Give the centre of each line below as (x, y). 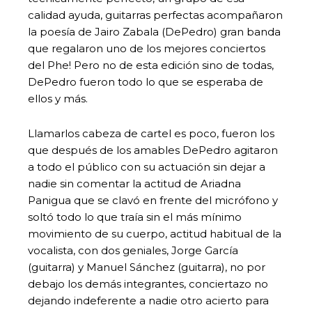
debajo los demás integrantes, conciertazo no (148, 283)
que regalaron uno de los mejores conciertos (147, 48)
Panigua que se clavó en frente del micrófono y (153, 200)
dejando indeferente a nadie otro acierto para (148, 300)
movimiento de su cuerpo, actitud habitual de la (155, 233)
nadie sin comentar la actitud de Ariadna (134, 183)
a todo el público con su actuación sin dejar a (147, 166)
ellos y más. (58, 98)
